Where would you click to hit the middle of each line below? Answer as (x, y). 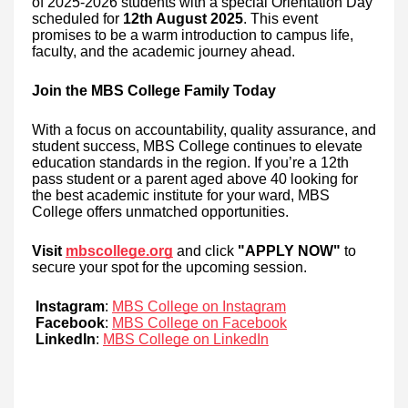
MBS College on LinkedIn (186, 339)
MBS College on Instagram (199, 306)
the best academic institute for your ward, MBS (181, 195)
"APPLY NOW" (289, 250)
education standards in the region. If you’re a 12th (190, 162)
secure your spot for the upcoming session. (169, 267)
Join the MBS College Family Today (154, 90)
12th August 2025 (183, 18)
